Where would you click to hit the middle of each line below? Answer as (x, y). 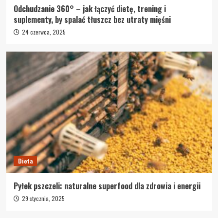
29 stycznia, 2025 (43, 198)
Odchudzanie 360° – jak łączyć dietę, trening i (90, 9)
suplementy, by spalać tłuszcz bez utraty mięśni (92, 19)
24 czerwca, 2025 (44, 32)
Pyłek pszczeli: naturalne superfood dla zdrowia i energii (107, 186)
